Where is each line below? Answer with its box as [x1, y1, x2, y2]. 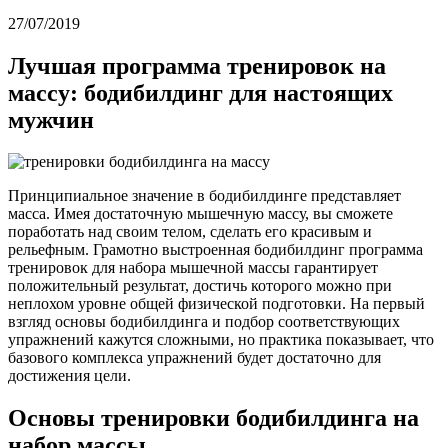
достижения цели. [8, 367, 131, 385]
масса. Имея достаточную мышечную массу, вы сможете [8, 205, 393, 223]
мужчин [8, 106, 94, 133]
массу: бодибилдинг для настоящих [8, 79, 393, 106]
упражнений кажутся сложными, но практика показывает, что [8, 331, 434, 349]
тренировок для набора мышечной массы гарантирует [8, 259, 378, 277]
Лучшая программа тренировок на [8, 52, 386, 79]
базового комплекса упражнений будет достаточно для [8, 349, 381, 367]
